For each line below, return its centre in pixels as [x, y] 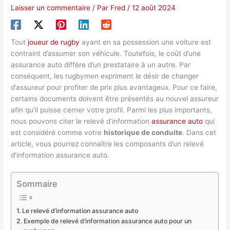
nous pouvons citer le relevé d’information [81, 121]
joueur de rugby [54, 42]
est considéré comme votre [57, 133]
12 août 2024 [154, 8]
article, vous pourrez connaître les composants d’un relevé [108, 144]
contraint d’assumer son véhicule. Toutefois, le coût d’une [106, 54]
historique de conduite [143, 133]
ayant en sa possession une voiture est [146, 42]
